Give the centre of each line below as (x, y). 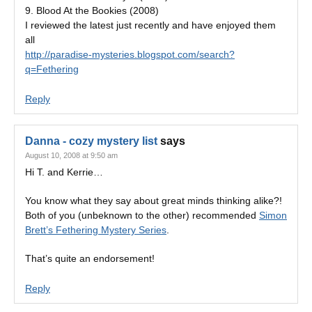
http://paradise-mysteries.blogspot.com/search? (130, 54)
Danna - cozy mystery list (91, 141)
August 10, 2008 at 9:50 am (71, 155)
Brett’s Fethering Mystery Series (96, 230)
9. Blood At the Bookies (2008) (92, 10)
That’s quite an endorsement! (90, 258)
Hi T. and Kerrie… (64, 172)
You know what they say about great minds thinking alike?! (154, 201)
